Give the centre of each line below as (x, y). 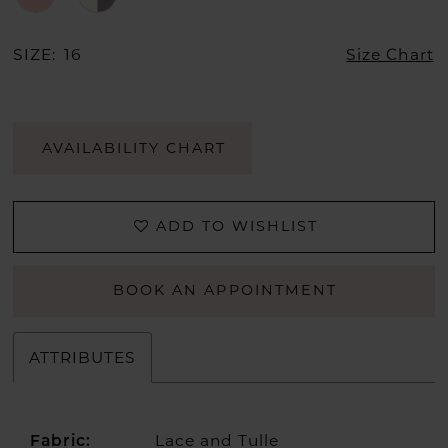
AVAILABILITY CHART (134, 147)
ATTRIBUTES (82, 357)
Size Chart (390, 55)
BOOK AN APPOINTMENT (225, 290)
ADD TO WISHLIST (237, 226)
